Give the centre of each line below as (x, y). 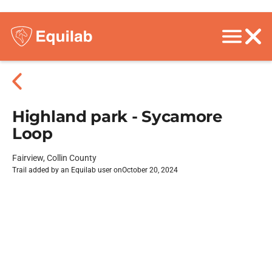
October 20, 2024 (150, 170)
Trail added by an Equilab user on (67, 170)
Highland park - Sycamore (117, 117)
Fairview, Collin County (54, 158)
